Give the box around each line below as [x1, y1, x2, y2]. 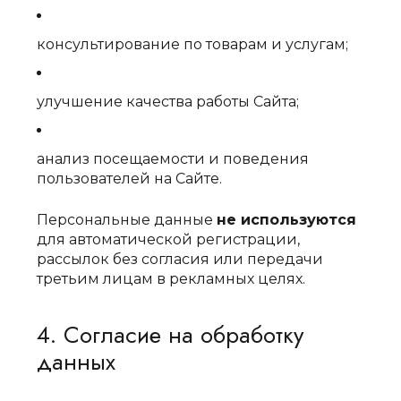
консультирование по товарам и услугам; [37, 36, 349, 53]
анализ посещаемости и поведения [37, 150, 310, 167]
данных [37, 345, 116, 379]
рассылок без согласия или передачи [37, 251, 324, 268]
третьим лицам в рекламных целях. [37, 270, 306, 287]
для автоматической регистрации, [37, 231, 301, 248]
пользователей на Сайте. [37, 170, 223, 187]
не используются [217, 211, 357, 228]
